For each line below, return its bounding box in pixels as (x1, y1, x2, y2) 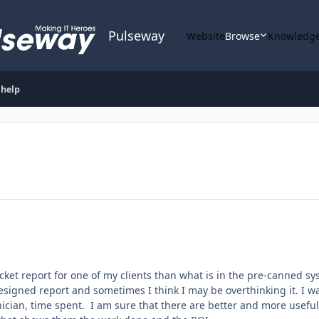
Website (187, 28, 225, 43)
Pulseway (108, 27, 164, 44)
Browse (225, 28, 260, 43)
